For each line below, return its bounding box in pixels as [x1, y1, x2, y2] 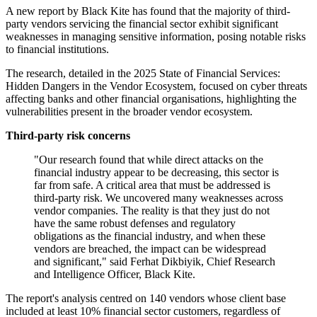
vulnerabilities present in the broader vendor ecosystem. [6, 105, 253, 118]
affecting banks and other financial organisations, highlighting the [6, 93, 296, 105]
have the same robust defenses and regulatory [34, 217, 236, 230]
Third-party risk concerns [6, 129, 130, 142]
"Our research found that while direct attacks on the [34, 154, 263, 166]
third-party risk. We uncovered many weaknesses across [34, 192, 283, 204]
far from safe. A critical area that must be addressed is [34, 179, 270, 192]
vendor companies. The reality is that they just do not [34, 204, 270, 217]
